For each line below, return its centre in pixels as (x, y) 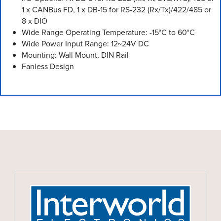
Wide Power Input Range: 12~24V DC (85, 43)
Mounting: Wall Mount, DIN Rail (75, 55)
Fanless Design (48, 66)
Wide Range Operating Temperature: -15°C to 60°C (108, 32)
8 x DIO (35, 21)
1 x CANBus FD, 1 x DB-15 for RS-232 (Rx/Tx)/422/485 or (116, 9)
